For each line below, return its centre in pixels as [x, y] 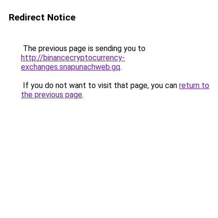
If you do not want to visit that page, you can [100, 85]
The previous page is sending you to [83, 48]
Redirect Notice [42, 17]
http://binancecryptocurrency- [73, 58]
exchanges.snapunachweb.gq [71, 67]
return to [194, 85]
